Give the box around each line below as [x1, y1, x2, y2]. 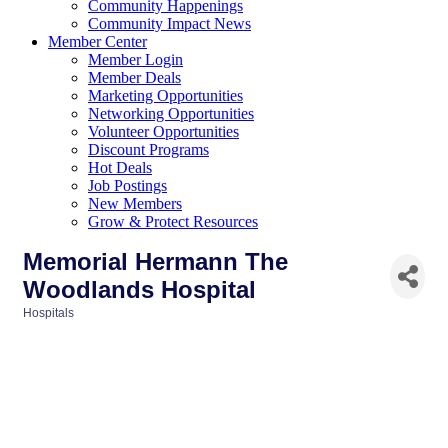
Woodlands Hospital [23, 276, 256, 303]
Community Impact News [88, 15, 251, 32]
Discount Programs [88, 141, 209, 158]
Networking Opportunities [88, 105, 254, 122]
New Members [88, 195, 182, 212]
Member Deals [88, 69, 181, 86]
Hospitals [23, 306, 74, 320]
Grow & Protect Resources [88, 213, 258, 230]
